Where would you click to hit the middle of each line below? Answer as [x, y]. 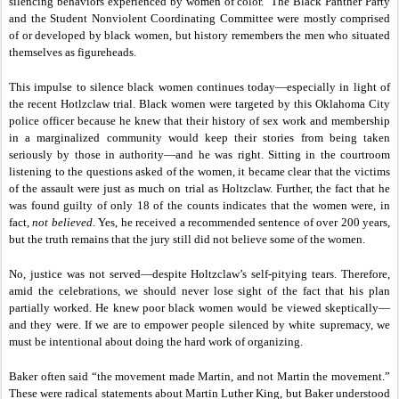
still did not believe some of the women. [269, 239]
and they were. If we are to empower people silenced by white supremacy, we [199, 324]
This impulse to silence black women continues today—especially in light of [199, 86]
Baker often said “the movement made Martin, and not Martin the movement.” [199, 376]
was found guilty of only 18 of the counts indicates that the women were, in [199, 205]
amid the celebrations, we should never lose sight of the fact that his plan [199, 290]
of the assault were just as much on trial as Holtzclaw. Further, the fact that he [199, 188]
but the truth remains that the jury [90, 239]
